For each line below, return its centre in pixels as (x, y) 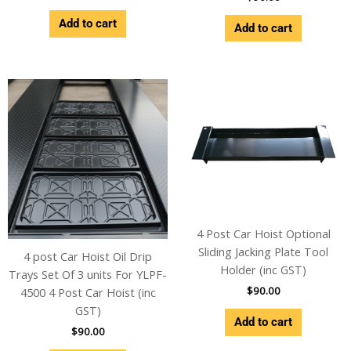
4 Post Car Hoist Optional (263, 233)
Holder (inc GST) (263, 269)
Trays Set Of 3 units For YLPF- (88, 275)
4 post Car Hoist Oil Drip (88, 257)
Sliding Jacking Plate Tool (263, 251)
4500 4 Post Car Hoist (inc (88, 293)
